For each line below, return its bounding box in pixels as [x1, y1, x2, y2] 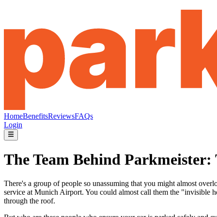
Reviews [48, 112, 75, 121]
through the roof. [4, 196, 55, 205]
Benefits [23, 112, 48, 121]
